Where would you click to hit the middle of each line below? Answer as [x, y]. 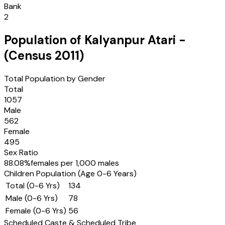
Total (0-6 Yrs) [33, 186]
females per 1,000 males [75, 163]
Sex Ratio [21, 152]
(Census [29, 56]
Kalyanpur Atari [130, 40]
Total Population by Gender [55, 79]
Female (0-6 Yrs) [36, 211]
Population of [44, 40]
